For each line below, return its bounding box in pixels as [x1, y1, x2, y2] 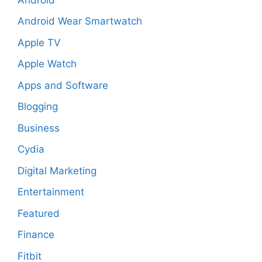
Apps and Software [18, 79, 108, 91]
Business [18, 122, 60, 134]
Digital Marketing [18, 164, 96, 177]
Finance [18, 229, 54, 240]
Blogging [18, 101, 58, 112]
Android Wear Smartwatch [18, 15, 142, 27]
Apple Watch [18, 58, 77, 70]
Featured [18, 207, 60, 219]
